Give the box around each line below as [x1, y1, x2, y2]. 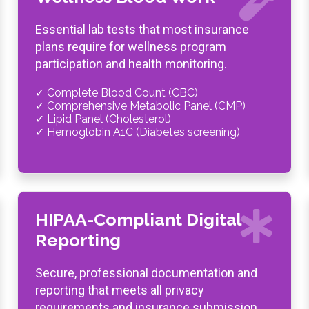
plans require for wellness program [35, 39, 226, 54]
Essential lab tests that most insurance [35, 22, 249, 37]
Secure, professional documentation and [35, 266, 257, 280]
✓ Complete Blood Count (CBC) [35, 86, 198, 99]
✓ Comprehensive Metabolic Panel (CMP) [35, 99, 246, 112]
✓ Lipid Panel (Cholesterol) [35, 112, 171, 126]
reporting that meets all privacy [35, 283, 204, 297]
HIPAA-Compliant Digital [35, 209, 241, 230]
